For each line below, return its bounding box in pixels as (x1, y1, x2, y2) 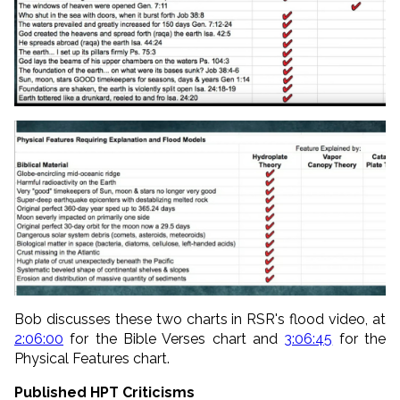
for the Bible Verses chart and (63, 329, 285, 347)
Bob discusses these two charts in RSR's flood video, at (14, 310, 386, 328)
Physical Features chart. (14, 349, 170, 367)
